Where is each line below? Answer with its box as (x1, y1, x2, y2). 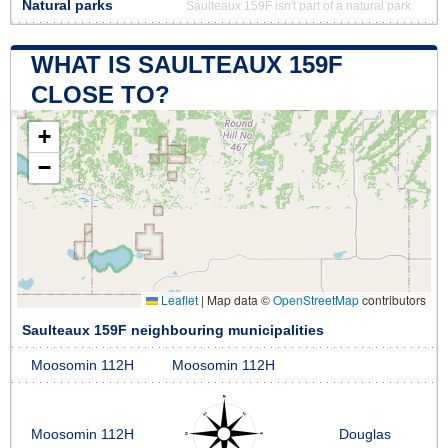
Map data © (204, 290, 273, 308)
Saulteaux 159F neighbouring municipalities (22, 322, 324, 338)
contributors (359, 290, 426, 308)
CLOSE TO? (31, 80, 170, 108)
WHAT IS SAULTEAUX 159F (31, 50, 343, 78)
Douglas (339, 426, 391, 442)
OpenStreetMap (273, 290, 359, 308)
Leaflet (158, 290, 198, 308)
